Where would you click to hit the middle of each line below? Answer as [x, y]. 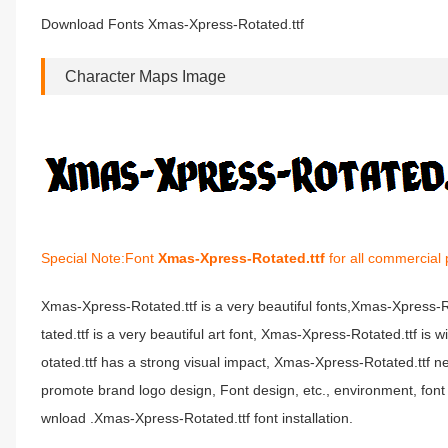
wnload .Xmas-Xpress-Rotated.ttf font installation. [197, 418]
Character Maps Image [145, 76]
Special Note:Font [99, 258]
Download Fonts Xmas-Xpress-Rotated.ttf [172, 24]
